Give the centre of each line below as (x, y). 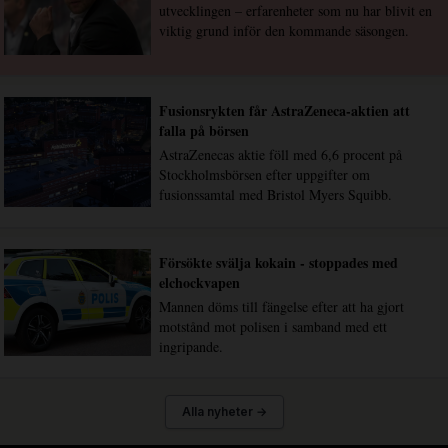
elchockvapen (199, 283)
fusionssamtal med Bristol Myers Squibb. (275, 195)
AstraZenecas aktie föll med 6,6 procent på (280, 155)
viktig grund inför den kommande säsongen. (283, 30)
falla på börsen (203, 131)
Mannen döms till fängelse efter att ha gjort (281, 307)
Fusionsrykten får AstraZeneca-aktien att (284, 111)
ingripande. (190, 347)
